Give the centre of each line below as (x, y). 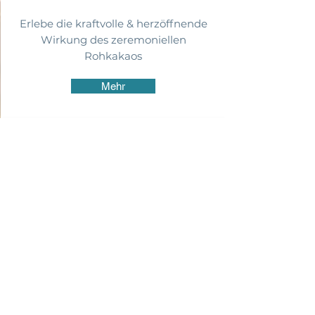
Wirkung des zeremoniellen (113, 40)
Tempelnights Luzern (96, 283)
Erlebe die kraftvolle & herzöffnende (113, 24)
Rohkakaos (113, 56)
